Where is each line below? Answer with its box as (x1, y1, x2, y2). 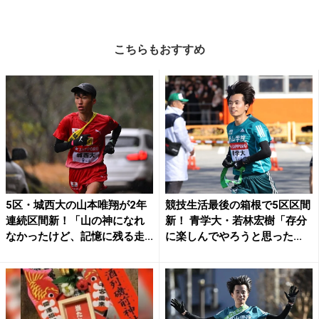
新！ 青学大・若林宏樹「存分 (165, 214, 307, 227)
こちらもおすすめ (114, 43, 205, 57)
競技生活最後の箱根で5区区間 (165, 198, 310, 211)
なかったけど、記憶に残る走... (6, 229, 153, 243)
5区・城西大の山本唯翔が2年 (6, 198, 147, 211)
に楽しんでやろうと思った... (165, 229, 302, 243)
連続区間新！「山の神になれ (6, 214, 145, 227)
